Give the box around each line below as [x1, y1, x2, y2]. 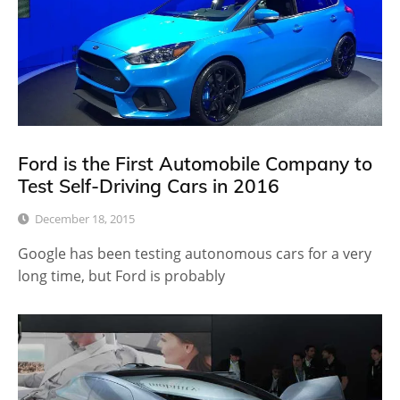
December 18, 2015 [35, 211, 135, 228]
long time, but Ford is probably [18, 266, 225, 287]
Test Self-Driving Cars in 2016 [18, 174, 279, 198]
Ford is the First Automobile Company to [18, 152, 372, 176]
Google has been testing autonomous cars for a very [18, 244, 371, 264]
